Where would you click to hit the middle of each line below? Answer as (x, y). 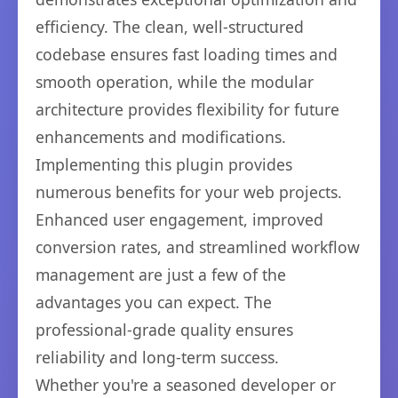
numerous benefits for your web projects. (189, 192)
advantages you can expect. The (154, 302)
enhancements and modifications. (161, 137)
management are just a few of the (161, 275)
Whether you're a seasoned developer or (186, 385)
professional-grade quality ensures (164, 330)
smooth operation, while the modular (175, 82)
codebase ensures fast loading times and (187, 54)
